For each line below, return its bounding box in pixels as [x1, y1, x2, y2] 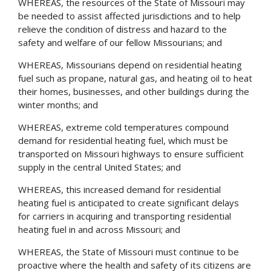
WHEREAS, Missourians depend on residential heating [18, 58, 242, 71]
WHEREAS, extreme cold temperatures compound [18, 120, 229, 133]
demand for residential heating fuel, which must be [18, 134, 228, 146]
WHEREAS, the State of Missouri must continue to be [18, 245, 239, 258]
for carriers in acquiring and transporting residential [18, 209, 231, 222]
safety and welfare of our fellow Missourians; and [18, 36, 222, 48]
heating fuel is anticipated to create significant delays [18, 196, 239, 209]
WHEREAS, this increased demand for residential [18, 183, 221, 195]
